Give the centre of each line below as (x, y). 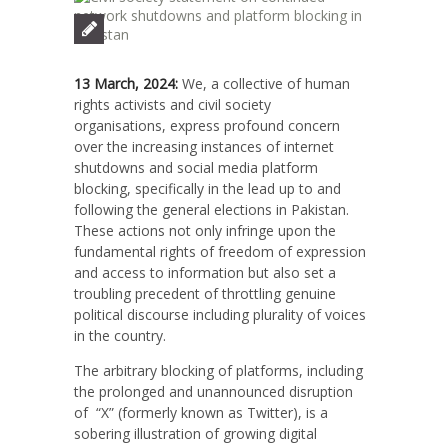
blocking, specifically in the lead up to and (207, 189)
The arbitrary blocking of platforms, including (218, 371)
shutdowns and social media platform (196, 168)
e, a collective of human (272, 84)
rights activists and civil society (172, 105)
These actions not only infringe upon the (205, 231)
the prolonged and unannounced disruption (213, 392)
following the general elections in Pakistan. (211, 210)
